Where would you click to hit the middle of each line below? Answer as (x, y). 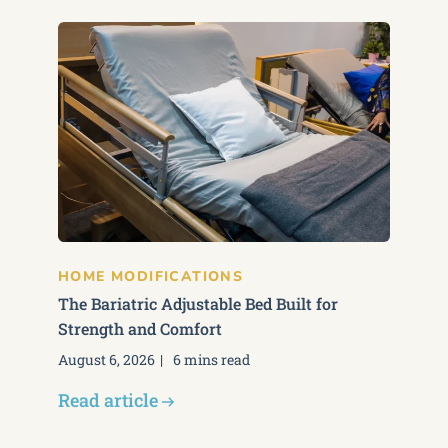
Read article (108, 400)
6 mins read (211, 359)
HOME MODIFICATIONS (151, 276)
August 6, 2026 (106, 359)
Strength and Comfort (140, 328)
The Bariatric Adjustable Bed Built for (198, 303)
